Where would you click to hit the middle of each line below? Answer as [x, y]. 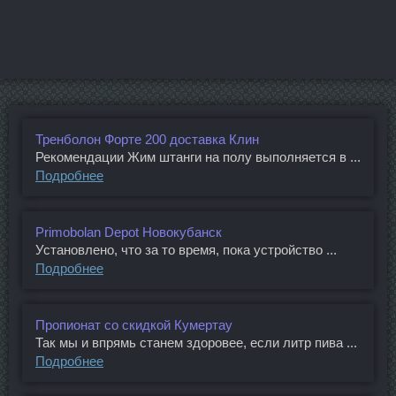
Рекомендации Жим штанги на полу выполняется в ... [198, 156]
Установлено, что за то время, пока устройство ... [186, 249]
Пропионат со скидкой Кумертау [134, 324]
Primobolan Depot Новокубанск [129, 232]
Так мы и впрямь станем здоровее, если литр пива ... [196, 342]
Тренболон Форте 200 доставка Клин [147, 139]
